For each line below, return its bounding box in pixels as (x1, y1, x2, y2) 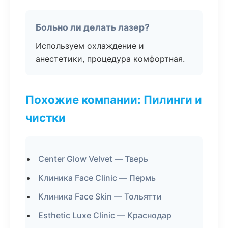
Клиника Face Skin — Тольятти (38, 191, 162, 202)
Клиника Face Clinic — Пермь (38, 173, 156, 183)
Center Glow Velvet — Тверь (38, 154, 148, 164)
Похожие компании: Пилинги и (25, 93, 202, 106)
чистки (25, 110, 66, 124)
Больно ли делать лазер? (36, 22, 150, 33)
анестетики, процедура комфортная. (36, 53, 185, 64)
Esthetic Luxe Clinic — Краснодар (38, 210, 172, 220)
